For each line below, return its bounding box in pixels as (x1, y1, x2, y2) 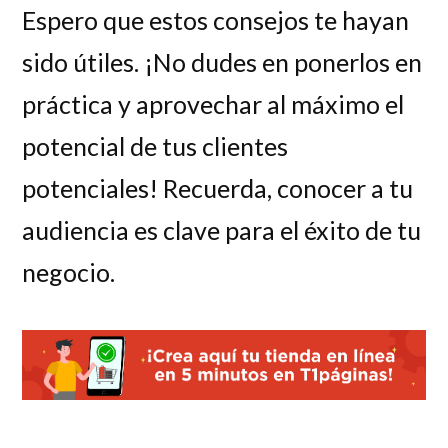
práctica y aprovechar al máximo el (22, 88, 405, 119)
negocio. (22, 256, 116, 287)
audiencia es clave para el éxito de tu (22, 214, 422, 245)
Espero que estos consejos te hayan (22, 4, 410, 35)
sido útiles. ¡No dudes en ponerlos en (22, 46, 423, 77)
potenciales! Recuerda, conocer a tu (22, 172, 414, 203)
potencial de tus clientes (22, 130, 289, 161)
